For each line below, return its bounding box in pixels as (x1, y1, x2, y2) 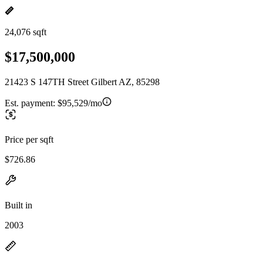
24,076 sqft (5, 27, 46, 37)
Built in (5, 200, 32, 210)
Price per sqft (5, 134, 53, 144)
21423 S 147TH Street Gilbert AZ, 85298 (5, 76, 160, 87)
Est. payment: (5, 97, 58, 108)
